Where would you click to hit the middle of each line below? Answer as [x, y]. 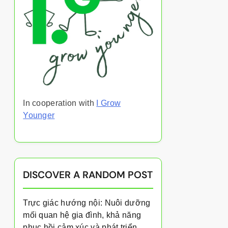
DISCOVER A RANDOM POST [88, 175]
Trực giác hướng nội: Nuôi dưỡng [87, 203]
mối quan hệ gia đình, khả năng [82, 215]
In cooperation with [60, 103]
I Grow [109, 103]
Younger [39, 116]
